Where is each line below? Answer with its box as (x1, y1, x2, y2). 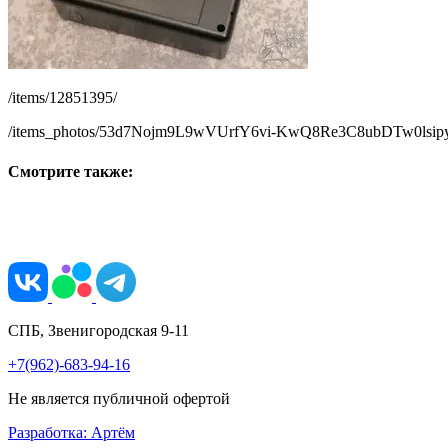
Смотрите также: (8, 162, 133, 180)
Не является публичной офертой (8, 389, 230, 407)
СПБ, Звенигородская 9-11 (8, 321, 189, 339)
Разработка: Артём (8, 423, 135, 441)
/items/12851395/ (8, 89, 117, 107)
